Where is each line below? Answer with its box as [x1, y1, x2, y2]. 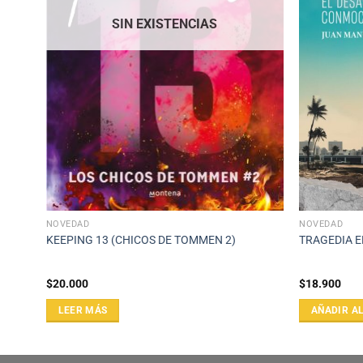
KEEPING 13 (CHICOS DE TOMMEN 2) [45, 233, 236, 247]
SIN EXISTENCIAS [112, 15, 218, 32]
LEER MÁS [58, 305, 108, 317]
